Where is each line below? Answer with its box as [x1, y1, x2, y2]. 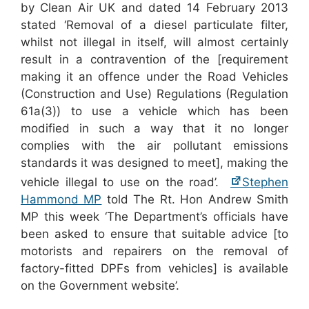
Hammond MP [21, 192, 102, 207]
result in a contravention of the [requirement [21, 52, 288, 67]
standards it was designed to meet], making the [21, 156, 288, 170]
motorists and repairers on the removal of [21, 244, 288, 259]
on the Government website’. [21, 279, 179, 293]
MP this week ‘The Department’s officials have [21, 210, 288, 224]
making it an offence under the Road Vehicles [21, 70, 288, 84]
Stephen [242, 175, 288, 190]
